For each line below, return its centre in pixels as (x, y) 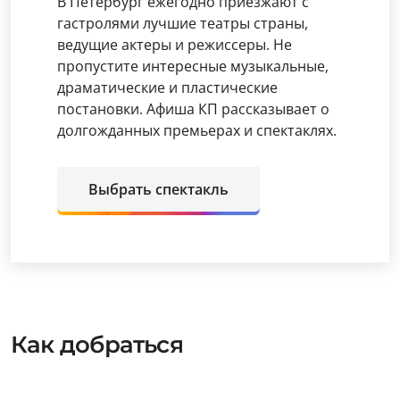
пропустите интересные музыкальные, (193, 66)
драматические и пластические (167, 87)
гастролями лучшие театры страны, (183, 23)
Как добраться (97, 344)
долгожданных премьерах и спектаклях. (197, 130)
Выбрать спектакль (158, 189)
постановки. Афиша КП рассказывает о (193, 108)
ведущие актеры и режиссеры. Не (175, 44)
